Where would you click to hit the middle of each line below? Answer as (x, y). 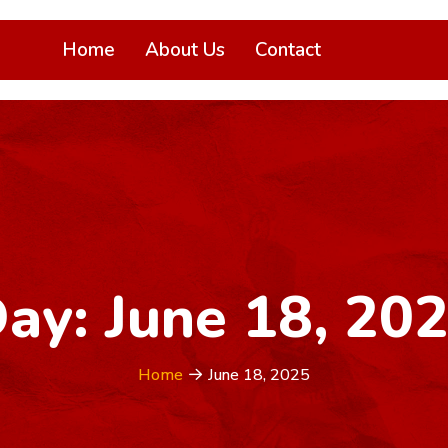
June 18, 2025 (259, 374)
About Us (185, 50)
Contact (288, 50)
